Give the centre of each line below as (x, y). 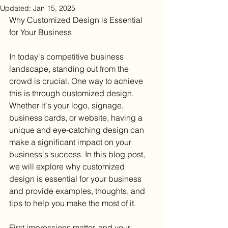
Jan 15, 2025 (54, 8)
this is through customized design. (73, 93)
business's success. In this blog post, (78, 154)
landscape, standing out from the (70, 69)
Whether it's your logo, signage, (67, 105)
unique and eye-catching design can (78, 130)
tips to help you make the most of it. (73, 203)
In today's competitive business (67, 56)
